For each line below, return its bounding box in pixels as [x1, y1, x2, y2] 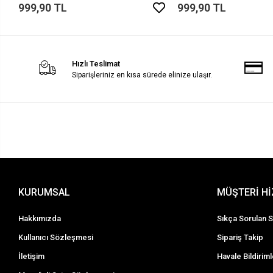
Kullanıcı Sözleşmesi [18, 232, 94, 242]
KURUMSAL [18, 186, 71, 198]
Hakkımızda [18, 213, 62, 223]
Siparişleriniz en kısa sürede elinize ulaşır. [72, 70, 213, 79]
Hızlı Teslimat [72, 58, 121, 68]
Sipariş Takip [217, 232, 264, 242]
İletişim [18, 251, 45, 261]
